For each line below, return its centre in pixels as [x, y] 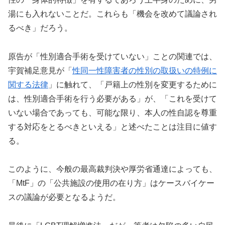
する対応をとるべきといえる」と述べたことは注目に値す [113, 127]
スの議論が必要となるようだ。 [64, 197]
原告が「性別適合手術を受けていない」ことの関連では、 [113, 56]
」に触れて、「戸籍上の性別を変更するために [133, 84]
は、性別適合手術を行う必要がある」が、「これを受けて [113, 98]
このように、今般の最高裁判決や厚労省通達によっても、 [113, 169]
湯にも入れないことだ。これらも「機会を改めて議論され [113, 14]
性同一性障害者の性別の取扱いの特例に [145, 70]
